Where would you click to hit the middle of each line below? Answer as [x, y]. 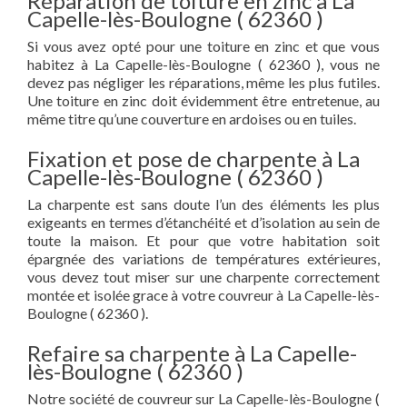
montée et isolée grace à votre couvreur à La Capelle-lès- [203, 295]
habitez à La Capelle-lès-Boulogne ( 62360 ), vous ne [203, 64]
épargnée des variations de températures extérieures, [203, 258]
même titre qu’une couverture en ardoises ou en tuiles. [192, 119]
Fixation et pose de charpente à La [194, 159]
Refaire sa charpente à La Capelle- [192, 353]
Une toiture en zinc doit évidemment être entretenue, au [203, 100]
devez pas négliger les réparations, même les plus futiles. [203, 82]
